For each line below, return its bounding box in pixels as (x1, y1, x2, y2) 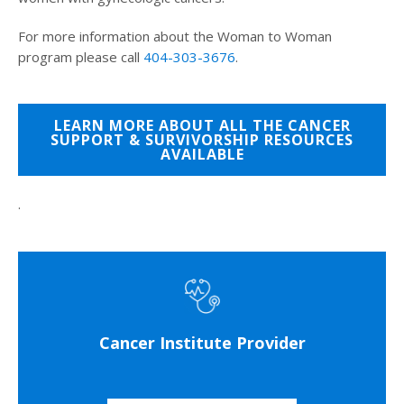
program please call (18, 47, 143, 66)
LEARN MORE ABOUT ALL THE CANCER (53, 115, 351, 135)
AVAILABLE (160, 143, 244, 164)
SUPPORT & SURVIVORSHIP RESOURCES (50, 129, 353, 150)
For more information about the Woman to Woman (18, 26, 332, 45)
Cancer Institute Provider (98, 332, 306, 354)
